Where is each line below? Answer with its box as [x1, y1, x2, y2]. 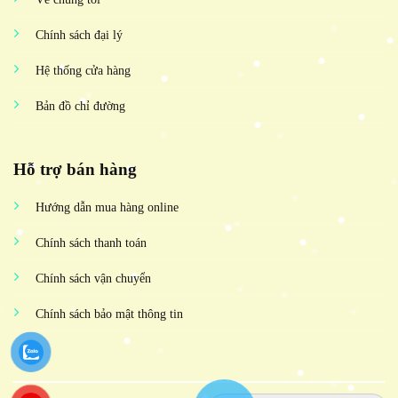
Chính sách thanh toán [35, 235, 147, 251]
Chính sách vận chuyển [35, 271, 151, 286]
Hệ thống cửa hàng [35, 63, 131, 78]
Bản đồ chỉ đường [35, 99, 125, 114]
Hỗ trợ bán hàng [12, 160, 137, 179]
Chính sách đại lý [35, 28, 123, 43]
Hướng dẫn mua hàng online [35, 200, 179, 215]
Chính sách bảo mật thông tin [35, 306, 183, 322]
